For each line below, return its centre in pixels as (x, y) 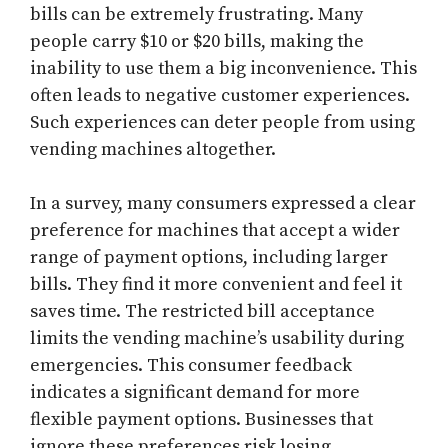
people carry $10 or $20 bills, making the (197, 42)
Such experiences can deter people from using (222, 123)
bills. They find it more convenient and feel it (216, 285)
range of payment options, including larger (209, 258)
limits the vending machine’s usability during (217, 339)
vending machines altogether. (153, 150)
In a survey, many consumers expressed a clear (223, 204)
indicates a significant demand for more (195, 393)
